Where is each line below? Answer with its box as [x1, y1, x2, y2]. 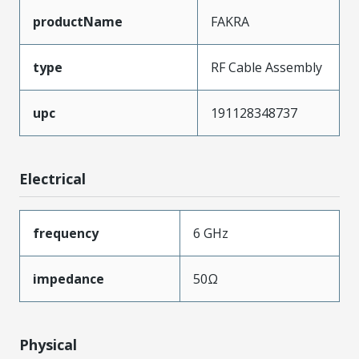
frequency [33, 224, 99, 242]
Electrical [19, 168, 86, 188]
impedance [33, 269, 104, 288]
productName [33, 12, 123, 30]
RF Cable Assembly [211, 58, 322, 76]
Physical [19, 334, 77, 354]
